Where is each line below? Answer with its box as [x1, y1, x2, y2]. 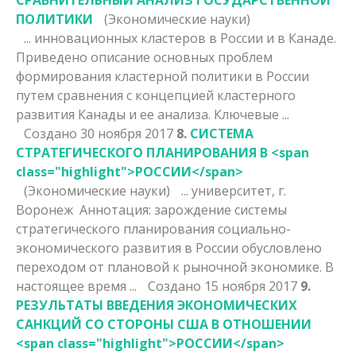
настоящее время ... [16, 277, 140, 295]
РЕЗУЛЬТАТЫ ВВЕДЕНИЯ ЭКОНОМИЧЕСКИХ [16, 296, 297, 314]
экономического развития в [16, 238, 195, 257]
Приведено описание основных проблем [16, 48, 273, 66]
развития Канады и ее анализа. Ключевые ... [16, 105, 289, 123]
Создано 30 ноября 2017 [24, 124, 176, 142]
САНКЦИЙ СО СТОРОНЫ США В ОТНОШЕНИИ [16, 315, 311, 333]
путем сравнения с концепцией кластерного [16, 86, 296, 104]
